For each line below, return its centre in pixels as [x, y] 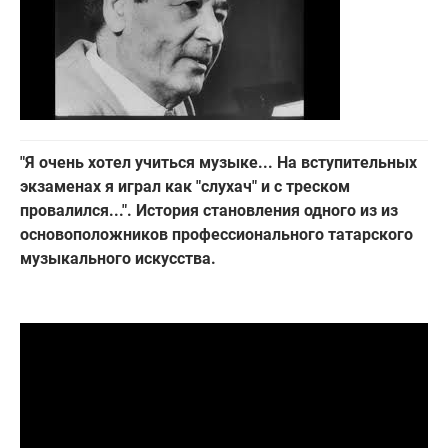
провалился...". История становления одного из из [209, 210]
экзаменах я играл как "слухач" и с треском [185, 186]
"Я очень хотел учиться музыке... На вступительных [218, 162]
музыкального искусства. [118, 258]
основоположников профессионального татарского [216, 234]
